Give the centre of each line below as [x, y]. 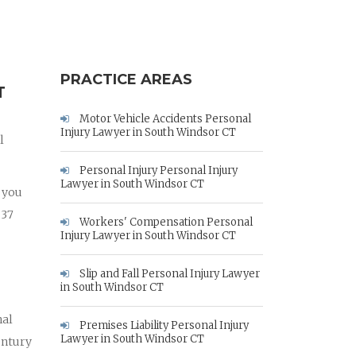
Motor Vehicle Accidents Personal [164, 119]
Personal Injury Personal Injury [157, 170]
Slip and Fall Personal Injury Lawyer [168, 274]
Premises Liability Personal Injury [163, 325]
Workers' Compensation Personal [165, 222]
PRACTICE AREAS [126, 79]
